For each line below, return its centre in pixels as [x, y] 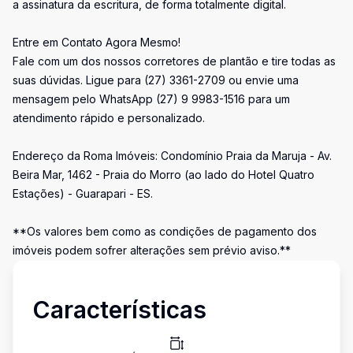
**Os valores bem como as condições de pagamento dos [165, 231]
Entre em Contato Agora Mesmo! [97, 42]
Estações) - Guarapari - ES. [83, 193]
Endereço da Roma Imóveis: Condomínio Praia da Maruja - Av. [172, 156]
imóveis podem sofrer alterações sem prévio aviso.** [152, 250]
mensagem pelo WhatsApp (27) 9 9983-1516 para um [151, 99]
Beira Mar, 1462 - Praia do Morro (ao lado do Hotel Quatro [163, 175]
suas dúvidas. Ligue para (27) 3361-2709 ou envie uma [156, 80]
